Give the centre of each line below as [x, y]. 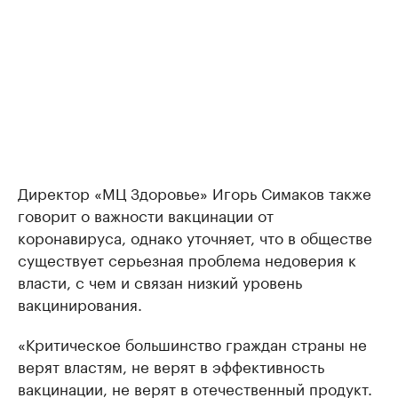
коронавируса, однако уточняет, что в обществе [195, 237]
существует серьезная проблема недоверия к [187, 259]
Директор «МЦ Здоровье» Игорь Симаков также [195, 192]
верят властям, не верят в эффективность [171, 366]
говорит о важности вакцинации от [146, 215]
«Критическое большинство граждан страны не [192, 343]
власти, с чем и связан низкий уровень [160, 281]
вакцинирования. [80, 303]
